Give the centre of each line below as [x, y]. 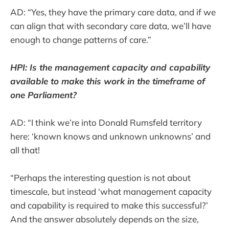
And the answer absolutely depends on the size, [105, 219]
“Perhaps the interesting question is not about [100, 177]
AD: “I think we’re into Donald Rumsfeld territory [106, 122]
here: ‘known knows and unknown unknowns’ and [110, 136]
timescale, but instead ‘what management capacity [111, 191]
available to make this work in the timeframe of [108, 81]
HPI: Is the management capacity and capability [110, 67]
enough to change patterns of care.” [81, 39]
